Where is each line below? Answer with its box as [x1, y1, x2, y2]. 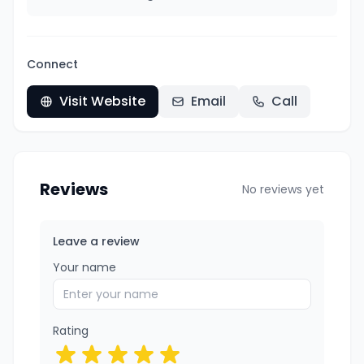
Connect [27, 56, 78, 72]
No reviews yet [242, 181, 324, 197]
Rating [53, 323, 89, 339]
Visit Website [59, 92, 145, 110]
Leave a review [53, 233, 140, 249]
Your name [53, 259, 116, 275]
